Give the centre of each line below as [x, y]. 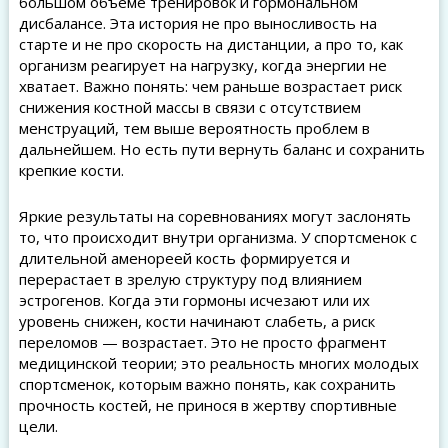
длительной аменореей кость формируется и [184, 258]
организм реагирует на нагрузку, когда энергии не [202, 65]
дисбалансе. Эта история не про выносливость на [197, 23]
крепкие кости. [71, 170]
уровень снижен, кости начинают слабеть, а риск [196, 321]
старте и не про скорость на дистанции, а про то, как [210, 44]
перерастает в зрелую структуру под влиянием [190, 279]
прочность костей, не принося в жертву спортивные [207, 405]
